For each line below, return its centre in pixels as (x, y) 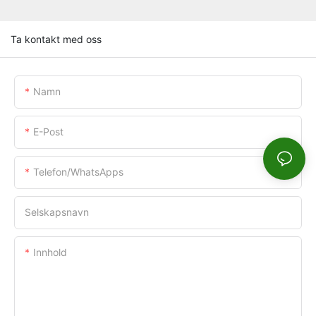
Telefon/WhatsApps (78, 171)
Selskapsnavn (57, 212)
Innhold (50, 252)
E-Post (48, 131)
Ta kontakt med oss (56, 39)
